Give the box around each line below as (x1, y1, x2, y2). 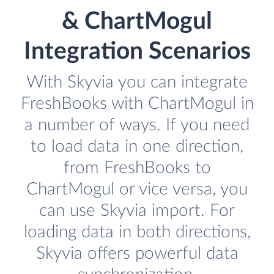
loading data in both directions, (23, 223, 251, 242)
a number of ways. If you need (24, 116, 250, 135)
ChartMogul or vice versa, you (26, 180, 248, 199)
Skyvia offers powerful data (35, 245, 239, 263)
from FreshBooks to (63, 159, 211, 177)
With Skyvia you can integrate (26, 73, 248, 92)
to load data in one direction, (31, 138, 243, 156)
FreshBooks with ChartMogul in (20, 95, 254, 113)
